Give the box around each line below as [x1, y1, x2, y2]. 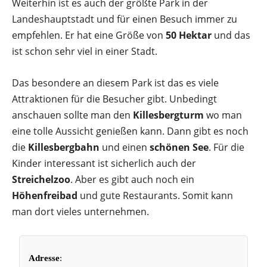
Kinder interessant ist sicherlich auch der [12, 157, 196, 170]
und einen [100, 141, 150, 154]
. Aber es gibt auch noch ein [70, 173, 194, 186]
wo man [206, 108, 242, 122]
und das [214, 29, 250, 42]
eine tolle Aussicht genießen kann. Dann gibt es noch [12, 125, 249, 138]
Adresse [29, 253, 60, 263]
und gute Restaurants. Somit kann [77, 189, 233, 202]
